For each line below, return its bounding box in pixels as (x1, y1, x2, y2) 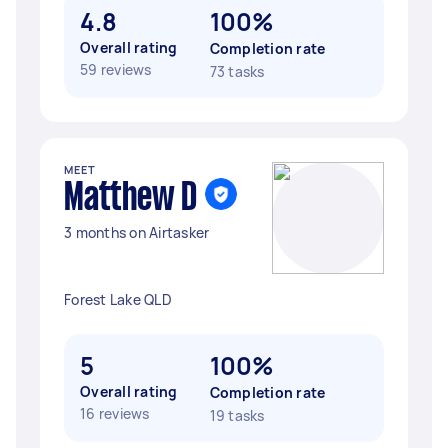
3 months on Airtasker (64, 223, 210, 242)
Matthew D (64, 181, 197, 217)
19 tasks (209, 406, 265, 425)
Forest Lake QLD (64, 290, 172, 309)
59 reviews (80, 60, 152, 79)
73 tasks (209, 62, 265, 81)
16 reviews (80, 404, 150, 423)
